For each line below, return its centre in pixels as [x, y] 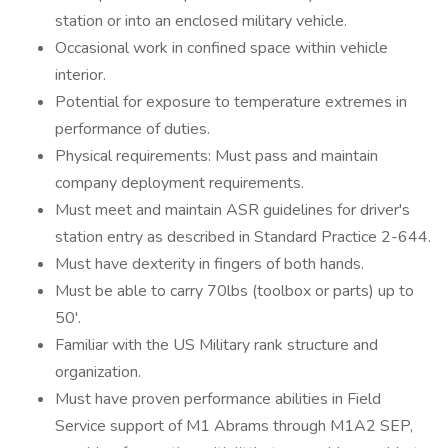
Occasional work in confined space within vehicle [221, 48]
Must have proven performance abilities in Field [218, 399]
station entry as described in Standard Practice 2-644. [243, 237]
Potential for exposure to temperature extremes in [231, 102]
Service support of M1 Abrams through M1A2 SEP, [234, 426]
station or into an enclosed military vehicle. [201, 21]
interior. [80, 75]
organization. [98, 372]
